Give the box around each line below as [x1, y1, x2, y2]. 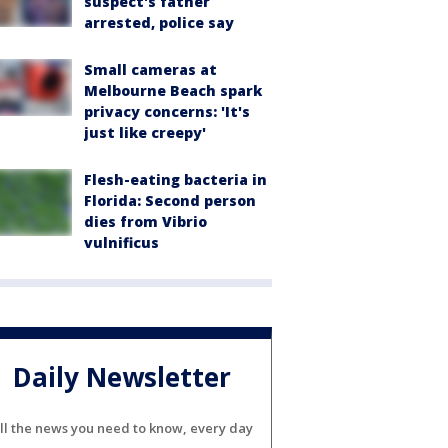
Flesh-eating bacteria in [84, 170, 267, 190]
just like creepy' [84, 123, 206, 143]
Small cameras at [84, 60, 217, 80]
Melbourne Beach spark [84, 81, 262, 101]
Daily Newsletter [13, 358, 231, 395]
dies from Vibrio [84, 212, 207, 232]
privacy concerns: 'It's [84, 102, 250, 122]
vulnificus [84, 233, 159, 253]
